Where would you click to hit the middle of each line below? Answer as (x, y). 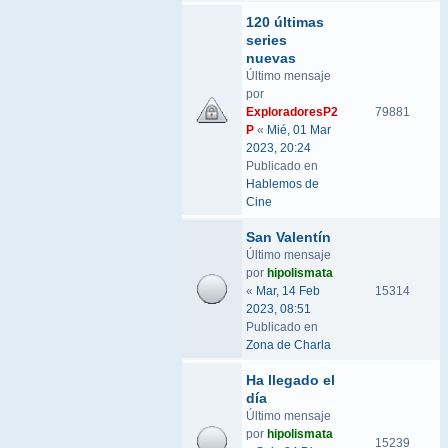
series (266, 40)
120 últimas (285, 22)
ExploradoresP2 (292, 112)
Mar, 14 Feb (288, 291)
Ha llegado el (290, 380)
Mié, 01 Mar (299, 130)
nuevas (271, 58)
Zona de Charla (288, 345)
